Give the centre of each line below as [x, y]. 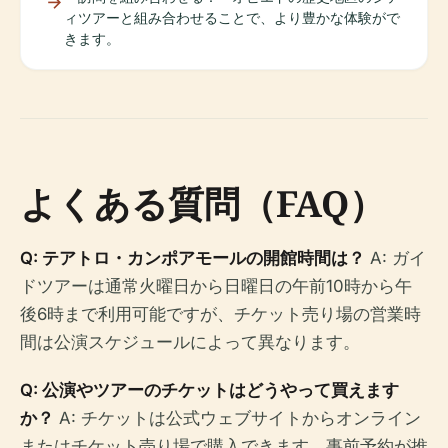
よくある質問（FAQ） [202, 203]
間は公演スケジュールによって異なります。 [190, 341]
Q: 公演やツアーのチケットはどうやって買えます [209, 389]
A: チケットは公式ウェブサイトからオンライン [237, 417]
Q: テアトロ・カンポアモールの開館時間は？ [192, 257]
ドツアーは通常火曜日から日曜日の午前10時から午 [216, 285]
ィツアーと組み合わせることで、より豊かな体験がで [232, 17]
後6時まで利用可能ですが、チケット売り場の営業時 [220, 313]
